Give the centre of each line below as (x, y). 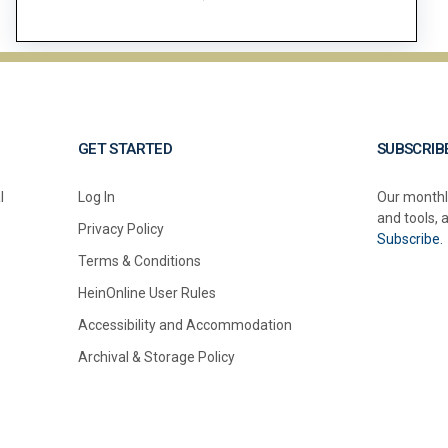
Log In (96, 197)
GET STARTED (125, 149)
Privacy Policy (120, 229)
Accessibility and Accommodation (184, 325)
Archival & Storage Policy (156, 357)
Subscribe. (409, 239)
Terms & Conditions (139, 261)
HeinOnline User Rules (146, 293)
